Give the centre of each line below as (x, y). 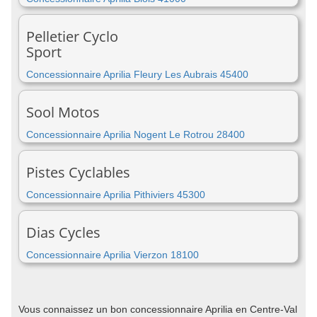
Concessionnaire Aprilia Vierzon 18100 (113, 255)
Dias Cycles (63, 232)
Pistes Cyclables (78, 172)
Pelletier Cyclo (72, 36)
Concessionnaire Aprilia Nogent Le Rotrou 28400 (136, 134)
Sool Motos (63, 112)
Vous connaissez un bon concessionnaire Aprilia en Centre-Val (158, 309)
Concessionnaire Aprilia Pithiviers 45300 (116, 195)
